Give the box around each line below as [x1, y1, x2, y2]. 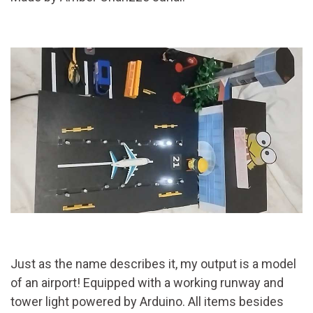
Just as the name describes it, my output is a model [10, 256, 296, 272]
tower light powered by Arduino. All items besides [10, 294, 284, 310]
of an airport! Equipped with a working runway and [10, 275, 284, 291]
